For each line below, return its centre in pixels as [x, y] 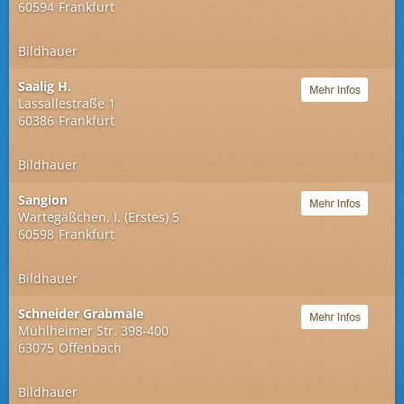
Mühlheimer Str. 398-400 [93, 331]
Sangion [43, 200]
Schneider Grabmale [81, 313]
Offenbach [90, 348]
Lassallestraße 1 [67, 103]
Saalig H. [45, 86]
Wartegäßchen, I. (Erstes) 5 [99, 217]
